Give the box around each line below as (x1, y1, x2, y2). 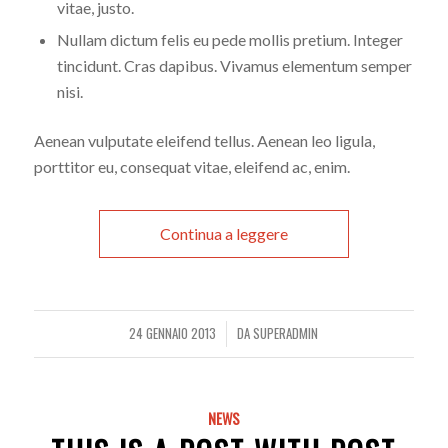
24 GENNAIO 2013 (129, 324, 217, 344)
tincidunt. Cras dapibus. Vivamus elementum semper (56, 56, 412, 76)
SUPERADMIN (253, 324, 319, 344)
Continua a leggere (159, 224, 288, 244)
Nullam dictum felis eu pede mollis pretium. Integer (56, 30, 403, 50)
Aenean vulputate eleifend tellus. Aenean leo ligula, (33, 131, 375, 151)
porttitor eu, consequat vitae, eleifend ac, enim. (33, 157, 350, 177)
